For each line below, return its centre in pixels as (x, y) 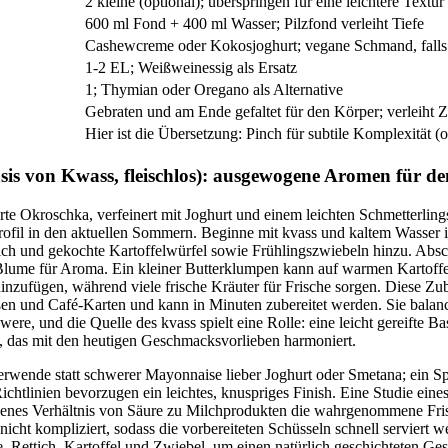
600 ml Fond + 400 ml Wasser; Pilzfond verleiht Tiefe (254, 24)
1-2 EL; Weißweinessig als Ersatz (191, 68)
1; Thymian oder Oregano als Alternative (214, 90)
